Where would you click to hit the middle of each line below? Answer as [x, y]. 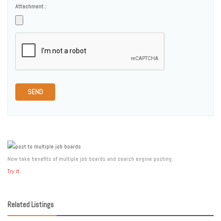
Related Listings [31, 204]
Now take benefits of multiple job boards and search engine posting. [90, 159]
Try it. [14, 171]
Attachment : [31, 6]
